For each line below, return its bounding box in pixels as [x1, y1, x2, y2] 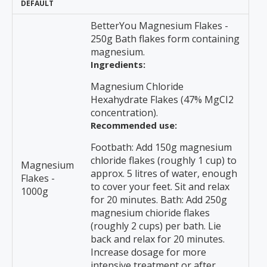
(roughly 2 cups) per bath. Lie [91, 219, 221, 232]
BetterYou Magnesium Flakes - [91, 19, 228, 32]
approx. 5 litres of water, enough [91, 167, 237, 180]
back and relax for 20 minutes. [91, 232, 225, 246]
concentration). [91, 106, 158, 119]
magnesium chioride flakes [91, 206, 210, 219]
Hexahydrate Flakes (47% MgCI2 [91, 93, 234, 106]
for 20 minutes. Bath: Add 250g [91, 193, 227, 206]
